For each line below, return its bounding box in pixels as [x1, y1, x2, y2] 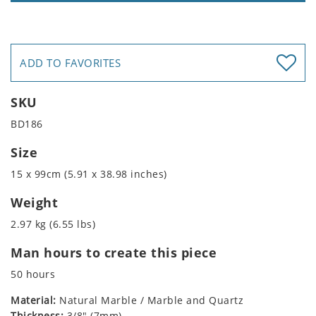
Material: [11, 293, 56, 308]
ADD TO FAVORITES [20, 56, 121, 71]
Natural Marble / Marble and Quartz [56, 293, 243, 308]
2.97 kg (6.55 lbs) [11, 217, 95, 231]
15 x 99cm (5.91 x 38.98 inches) [11, 167, 167, 181]
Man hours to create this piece [11, 244, 217, 262]
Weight [11, 194, 58, 212]
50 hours [11, 267, 55, 281]
